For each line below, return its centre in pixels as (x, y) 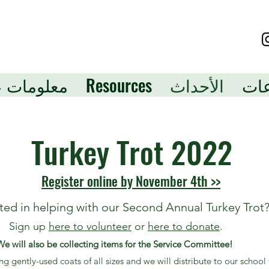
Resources (119, 85)
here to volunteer (90, 226)
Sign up (29, 226)
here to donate (184, 226)
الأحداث (197, 85)
